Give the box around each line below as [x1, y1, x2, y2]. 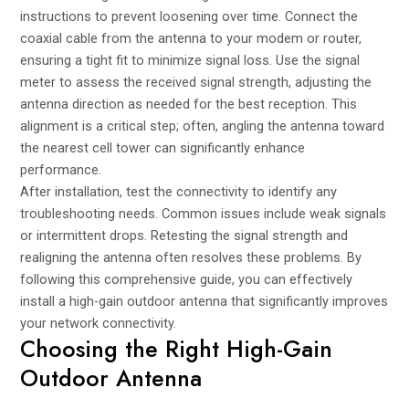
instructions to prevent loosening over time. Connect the [20, 7, 359, 25]
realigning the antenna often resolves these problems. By [20, 248, 362, 266]
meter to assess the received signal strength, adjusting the [20, 73, 372, 90]
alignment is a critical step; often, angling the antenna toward [20, 117, 385, 134]
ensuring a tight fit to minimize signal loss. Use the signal [20, 51, 361, 68]
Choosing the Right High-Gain [20, 331, 333, 365]
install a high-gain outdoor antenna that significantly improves [20, 292, 389, 309]
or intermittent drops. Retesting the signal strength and [20, 226, 349, 244]
